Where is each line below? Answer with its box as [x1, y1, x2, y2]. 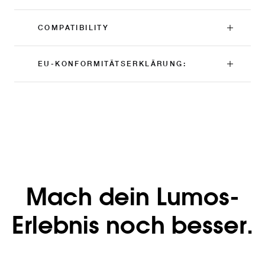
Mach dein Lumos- [25, 188, 240, 212]
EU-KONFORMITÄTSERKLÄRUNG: [38, 59, 187, 69]
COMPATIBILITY [38, 23, 109, 33]
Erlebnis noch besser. [12, 216, 253, 240]
